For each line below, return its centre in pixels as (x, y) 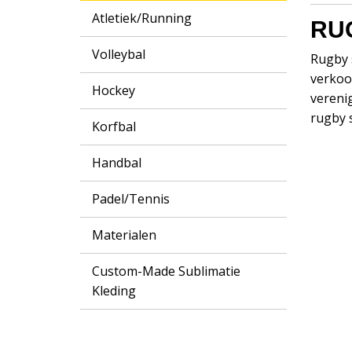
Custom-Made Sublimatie (166, 271)
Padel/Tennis (131, 199)
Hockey (114, 90)
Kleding (114, 291)
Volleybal (119, 54)
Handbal (117, 163)
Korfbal (114, 126)
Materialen (124, 235)
